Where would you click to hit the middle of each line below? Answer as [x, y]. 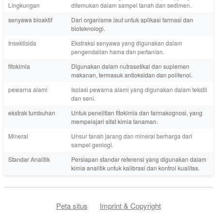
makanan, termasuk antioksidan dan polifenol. [132, 75]
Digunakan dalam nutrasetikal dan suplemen [130, 66]
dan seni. [83, 98]
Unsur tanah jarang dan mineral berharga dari [132, 136]
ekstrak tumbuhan [32, 112]
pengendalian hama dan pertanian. [118, 51]
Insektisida [22, 43]
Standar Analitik [29, 159]
